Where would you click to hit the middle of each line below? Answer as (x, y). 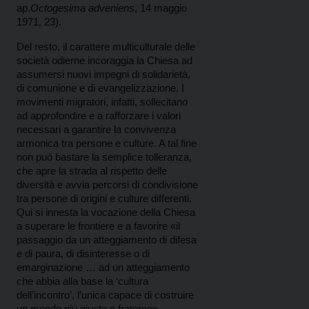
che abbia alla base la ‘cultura (82, 281)
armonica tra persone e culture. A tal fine (107, 143)
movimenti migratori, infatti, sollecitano (102, 102)
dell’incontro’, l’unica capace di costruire (105, 295)
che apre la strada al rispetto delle (92, 171)
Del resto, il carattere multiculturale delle (106, 47)
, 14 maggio (161, 8)
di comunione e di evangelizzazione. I (100, 88)
